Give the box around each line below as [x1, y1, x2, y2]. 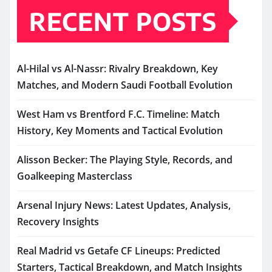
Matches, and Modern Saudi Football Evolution [17, 78, 233, 92]
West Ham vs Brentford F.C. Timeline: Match [17, 107, 220, 121]
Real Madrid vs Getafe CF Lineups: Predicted [17, 244, 220, 258]
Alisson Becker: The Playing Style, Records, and [17, 153, 233, 167]
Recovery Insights [17, 215, 99, 229]
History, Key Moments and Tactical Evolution [17, 124, 223, 138]
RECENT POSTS [29, 6, 217, 37]
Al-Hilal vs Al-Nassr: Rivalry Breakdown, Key [17, 62, 218, 76]
